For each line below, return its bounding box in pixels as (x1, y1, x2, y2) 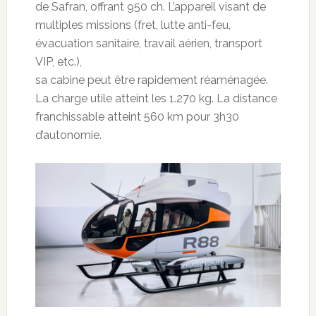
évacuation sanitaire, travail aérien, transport (35, 37, 262, 51)
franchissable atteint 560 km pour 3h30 (35, 110, 239, 124)
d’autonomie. (35, 128, 102, 142)
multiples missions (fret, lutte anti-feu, (35, 18, 231, 32)
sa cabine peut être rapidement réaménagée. (35, 73, 268, 87)
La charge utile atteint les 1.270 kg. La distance (35, 92, 277, 106)
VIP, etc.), (35, 55, 82, 69)
